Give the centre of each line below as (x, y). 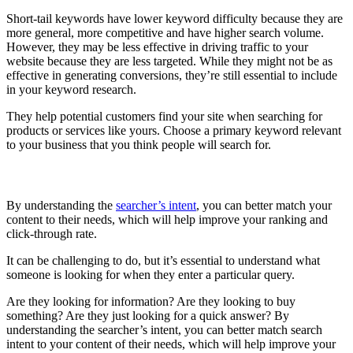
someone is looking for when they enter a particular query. (150, 275)
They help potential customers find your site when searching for (164, 116)
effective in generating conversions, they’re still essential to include (172, 75)
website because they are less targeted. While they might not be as (169, 61)
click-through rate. (52, 234)
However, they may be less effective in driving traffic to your (157, 46)
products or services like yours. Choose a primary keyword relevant (174, 130)
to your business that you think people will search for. (139, 144)
